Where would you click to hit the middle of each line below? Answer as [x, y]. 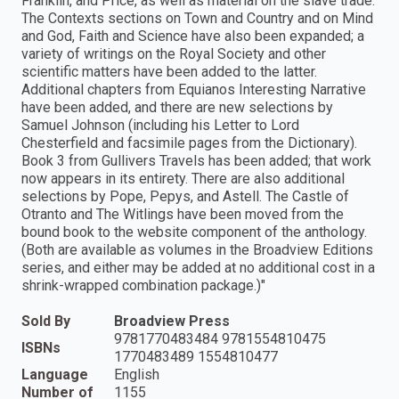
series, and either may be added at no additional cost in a [198, 268]
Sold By [46, 322]
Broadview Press [172, 322]
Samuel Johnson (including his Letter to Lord [160, 126]
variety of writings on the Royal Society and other [174, 54]
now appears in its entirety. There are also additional [183, 179]
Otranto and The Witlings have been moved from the [183, 215]
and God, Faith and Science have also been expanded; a [193, 37]
